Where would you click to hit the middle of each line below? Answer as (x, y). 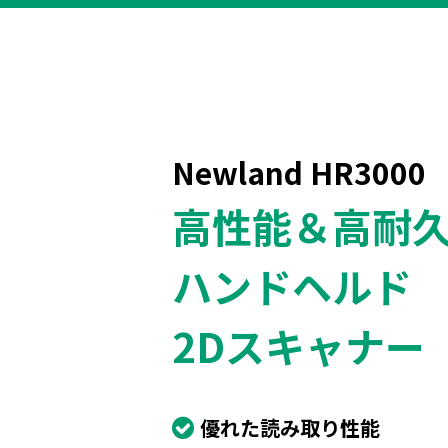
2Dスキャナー (298, 346)
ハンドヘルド (292, 286)
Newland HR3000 (299, 172)
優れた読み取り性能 (290, 427)
